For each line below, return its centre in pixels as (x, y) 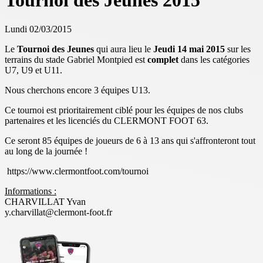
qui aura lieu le (124, 49)
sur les (238, 49)
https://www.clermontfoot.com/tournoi (77, 171)
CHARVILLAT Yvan (45, 201)
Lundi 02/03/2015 (38, 29)
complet (164, 59)
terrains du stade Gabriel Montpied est (76, 59)
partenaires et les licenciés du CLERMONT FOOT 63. (107, 120)
